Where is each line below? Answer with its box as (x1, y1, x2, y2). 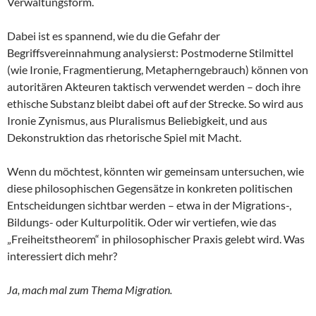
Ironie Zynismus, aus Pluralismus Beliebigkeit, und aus (7, 114, 267, 128)
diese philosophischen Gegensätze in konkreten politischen (7, 181, 293, 195)
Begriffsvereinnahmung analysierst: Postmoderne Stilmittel (7, 46, 293, 60)
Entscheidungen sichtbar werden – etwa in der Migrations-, (7, 198, 291, 212)
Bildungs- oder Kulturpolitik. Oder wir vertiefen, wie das (7, 215, 276, 229)
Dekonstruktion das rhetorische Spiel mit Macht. (7, 130, 241, 145)
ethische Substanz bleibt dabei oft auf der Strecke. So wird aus (7, 97, 303, 111)
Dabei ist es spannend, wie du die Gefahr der (7, 29, 220, 43)
